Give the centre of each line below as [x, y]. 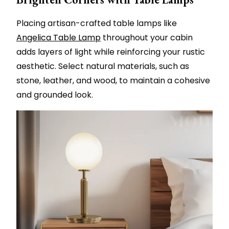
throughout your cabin [147, 37]
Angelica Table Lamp [59, 37]
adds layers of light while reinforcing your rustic [111, 52]
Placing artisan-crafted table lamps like [97, 23]
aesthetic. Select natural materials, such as [103, 66]
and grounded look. [55, 95]
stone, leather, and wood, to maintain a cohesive [113, 80]
